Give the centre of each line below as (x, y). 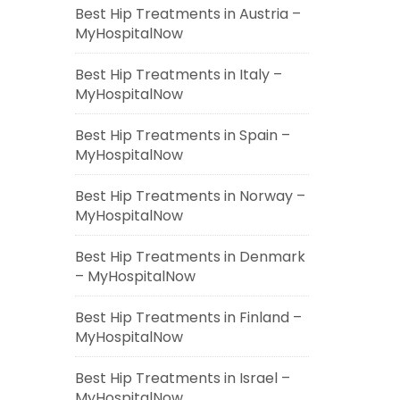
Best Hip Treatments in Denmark (190, 257)
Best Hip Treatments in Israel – (182, 378)
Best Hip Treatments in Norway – (190, 196)
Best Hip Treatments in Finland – (188, 317)
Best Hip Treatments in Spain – (182, 135)
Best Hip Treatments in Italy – (178, 75)
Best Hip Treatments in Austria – (187, 14)
